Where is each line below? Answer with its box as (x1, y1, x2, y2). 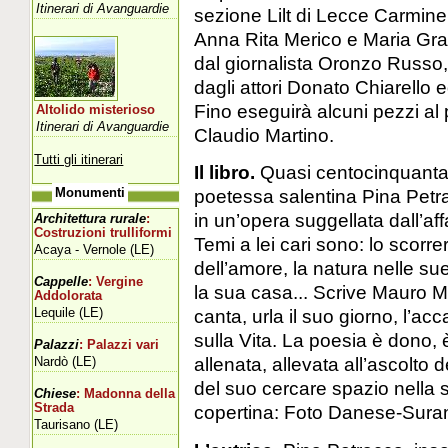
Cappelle (34, 274, 89, 289)
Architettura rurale (34, 211, 147, 226)
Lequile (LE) (34, 304, 104, 320)
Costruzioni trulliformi (34, 225, 173, 240)
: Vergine (88, 274, 144, 289)
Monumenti (55, 185, 126, 200)
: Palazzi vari (79, 337, 160, 352)
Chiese (34, 386, 77, 401)
